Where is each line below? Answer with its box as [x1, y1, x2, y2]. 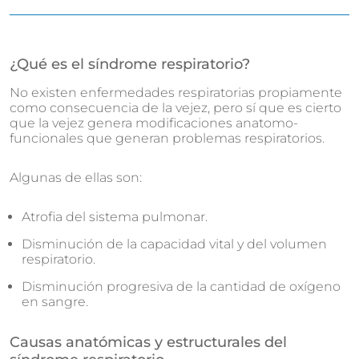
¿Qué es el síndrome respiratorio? [10, 55, 250, 73]
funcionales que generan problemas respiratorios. [10, 131, 325, 146]
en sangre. [22, 294, 88, 309]
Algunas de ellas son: [10, 170, 142, 185]
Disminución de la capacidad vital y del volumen [22, 236, 327, 252]
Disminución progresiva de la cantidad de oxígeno [22, 279, 341, 294]
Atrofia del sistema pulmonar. [22, 209, 208, 224]
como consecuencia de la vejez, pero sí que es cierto [10, 100, 341, 115]
